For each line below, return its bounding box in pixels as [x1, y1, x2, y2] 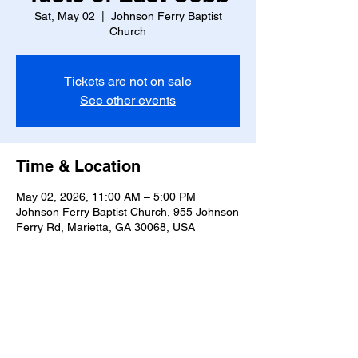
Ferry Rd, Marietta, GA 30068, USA [16, 221, 195, 233]
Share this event [16, 306, 140, 325]
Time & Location [16, 157, 141, 176]
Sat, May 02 [34, 10, 95, 22]
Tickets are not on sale [64, 74, 192, 89]
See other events [80, 93, 176, 108]
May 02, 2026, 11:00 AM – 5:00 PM [16, 190, 196, 203]
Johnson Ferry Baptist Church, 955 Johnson [16, 205, 239, 218]
